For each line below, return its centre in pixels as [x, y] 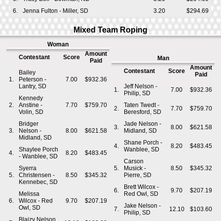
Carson [134, 161]
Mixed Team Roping [110, 30]
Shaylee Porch [38, 149]
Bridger [29, 124]
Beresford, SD [143, 112]
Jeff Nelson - [141, 86]
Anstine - [31, 105]
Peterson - [33, 79]
